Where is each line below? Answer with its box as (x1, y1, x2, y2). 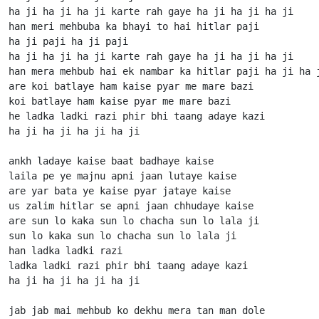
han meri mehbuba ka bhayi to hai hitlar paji (9, 21, 259, 32)
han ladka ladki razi (9, 245, 128, 256)
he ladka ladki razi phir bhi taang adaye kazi (9, 110, 271, 122)
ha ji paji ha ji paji (9, 36, 128, 47)
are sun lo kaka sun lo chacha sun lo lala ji (9, 215, 259, 226)
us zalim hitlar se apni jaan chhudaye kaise (9, 200, 253, 211)
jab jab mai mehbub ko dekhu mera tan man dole (9, 305, 265, 316)
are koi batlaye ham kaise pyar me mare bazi (9, 80, 253, 92)
